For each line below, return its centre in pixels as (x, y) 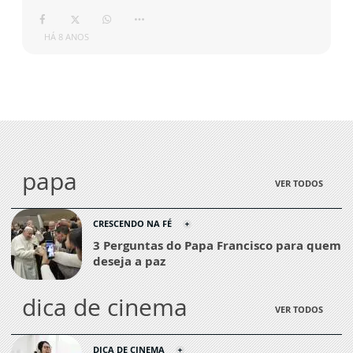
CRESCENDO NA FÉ (132, 223)
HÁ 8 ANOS (67, 37)
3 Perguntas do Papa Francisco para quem (217, 245)
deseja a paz (129, 260)
